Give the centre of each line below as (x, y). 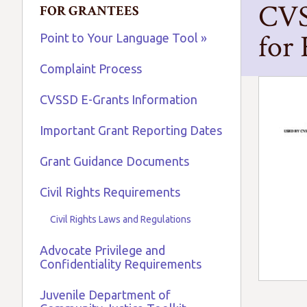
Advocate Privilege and (102, 250)
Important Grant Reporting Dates (131, 130)
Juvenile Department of (105, 295)
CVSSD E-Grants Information (119, 99)
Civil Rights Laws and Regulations (121, 219)
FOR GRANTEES (89, 11)
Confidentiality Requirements (121, 264)
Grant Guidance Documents (114, 161)
